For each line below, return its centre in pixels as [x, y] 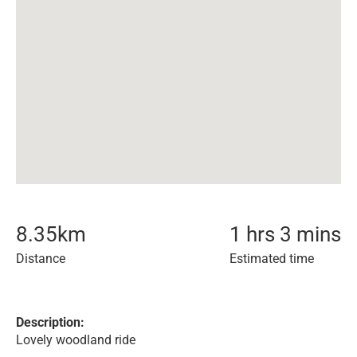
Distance [41, 259]
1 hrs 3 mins [285, 234]
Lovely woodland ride [76, 340]
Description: [50, 322]
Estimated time [272, 259]
